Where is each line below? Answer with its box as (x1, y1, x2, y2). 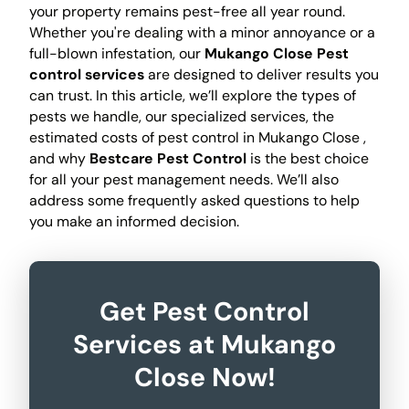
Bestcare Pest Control (89, 149, 246, 169)
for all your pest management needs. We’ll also (28, 170, 339, 190)
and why (28, 149, 89, 169)
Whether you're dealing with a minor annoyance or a (28, 23, 375, 43)
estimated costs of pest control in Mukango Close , (28, 128, 366, 148)
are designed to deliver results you (143, 65, 379, 85)
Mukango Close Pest (204, 44, 349, 64)
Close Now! (133, 361, 276, 395)
